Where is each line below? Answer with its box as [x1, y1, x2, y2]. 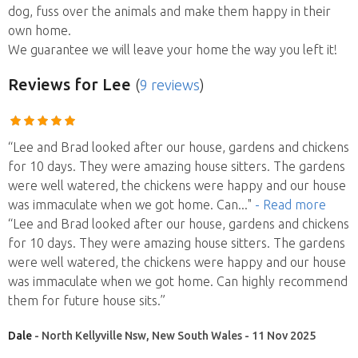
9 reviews [140, 76, 200, 93]
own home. [8, 22, 71, 38]
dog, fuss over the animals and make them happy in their [8, 3, 331, 18]
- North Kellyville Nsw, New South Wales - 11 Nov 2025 [32, 328, 316, 342]
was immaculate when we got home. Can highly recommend [8, 273, 348, 288]
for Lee [70, 74, 131, 93]
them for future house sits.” [8, 292, 165, 308]
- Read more [255, 197, 326, 212]
